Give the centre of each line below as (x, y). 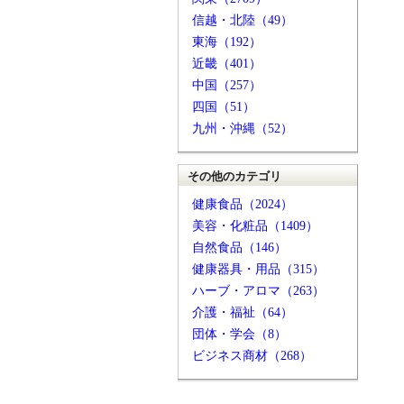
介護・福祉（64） (243, 312)
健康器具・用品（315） (258, 269)
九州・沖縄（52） (243, 129)
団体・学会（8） (239, 334)
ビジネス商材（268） (252, 356)
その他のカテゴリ (234, 176)
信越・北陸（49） (243, 20)
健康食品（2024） (243, 204)
